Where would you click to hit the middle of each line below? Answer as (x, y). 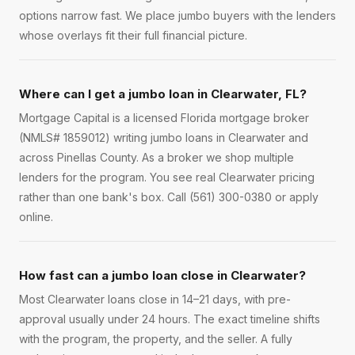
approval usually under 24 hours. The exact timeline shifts (170, 319)
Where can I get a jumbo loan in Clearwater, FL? (163, 94)
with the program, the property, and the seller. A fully (156, 339)
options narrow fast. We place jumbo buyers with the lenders (177, 16)
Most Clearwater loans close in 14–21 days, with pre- (155, 300)
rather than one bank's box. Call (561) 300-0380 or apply (169, 197)
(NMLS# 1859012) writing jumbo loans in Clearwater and (164, 138)
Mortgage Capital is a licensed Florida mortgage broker (164, 118)
